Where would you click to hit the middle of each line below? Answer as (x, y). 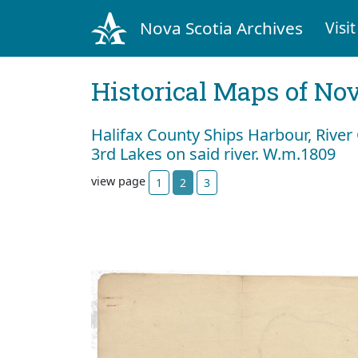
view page (120, 181)
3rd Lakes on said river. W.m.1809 (213, 153)
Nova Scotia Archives (221, 28)
